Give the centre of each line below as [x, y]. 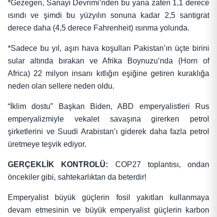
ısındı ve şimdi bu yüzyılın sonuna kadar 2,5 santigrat [108, 15]
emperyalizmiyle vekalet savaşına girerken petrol [108, 119]
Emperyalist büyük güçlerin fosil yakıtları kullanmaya [108, 198]
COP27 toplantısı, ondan [159, 165]
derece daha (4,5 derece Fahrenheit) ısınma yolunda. [99, 28]
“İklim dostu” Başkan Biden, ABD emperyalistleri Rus [108, 107]
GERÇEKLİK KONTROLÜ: [58, 165]
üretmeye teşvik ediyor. [47, 144]
